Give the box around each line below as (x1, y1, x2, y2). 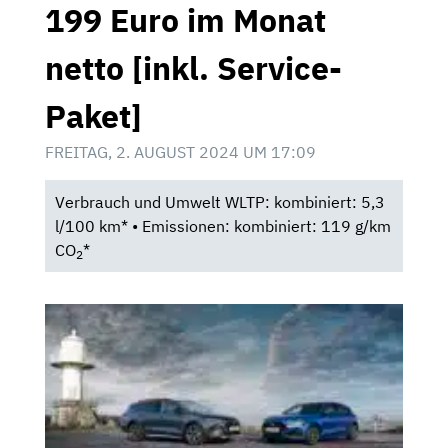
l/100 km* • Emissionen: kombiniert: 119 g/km (54, 216, 391, 237)
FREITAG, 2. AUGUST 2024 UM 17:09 (45, 142, 316, 163)
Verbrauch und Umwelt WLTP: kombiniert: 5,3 (54, 192, 385, 213)
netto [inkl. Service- (45, 47, 342, 90)
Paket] (45, 95, 142, 138)
